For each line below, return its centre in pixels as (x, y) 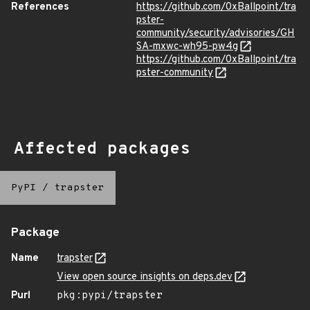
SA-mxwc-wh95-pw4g (187, 47)
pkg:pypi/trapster (110, 296)
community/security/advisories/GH (216, 34)
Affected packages (102, 149)
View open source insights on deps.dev (145, 277)
